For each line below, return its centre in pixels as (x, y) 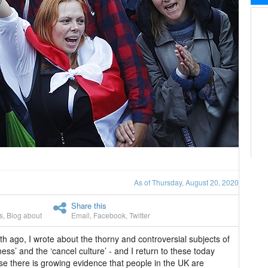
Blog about (24, 215)
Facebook (109, 215)
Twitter (140, 215)
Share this (89, 205)
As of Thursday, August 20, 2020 (186, 182)
